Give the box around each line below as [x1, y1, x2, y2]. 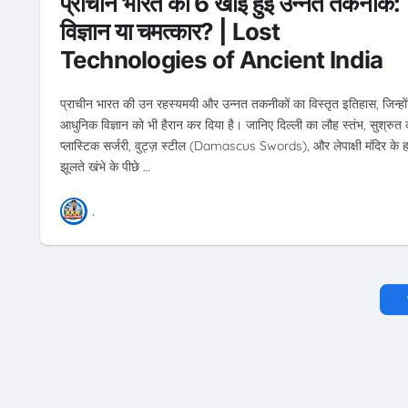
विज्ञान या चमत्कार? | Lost [59, 17, 280, 46]
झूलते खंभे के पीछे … [59, 158, 150, 175]
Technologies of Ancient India [59, 46, 383, 75]
